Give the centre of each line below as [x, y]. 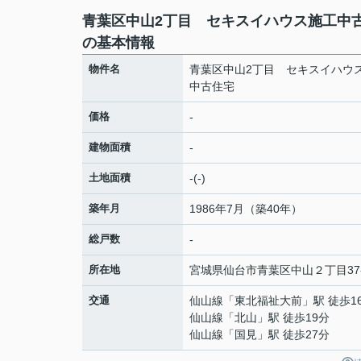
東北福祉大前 [268, 301]
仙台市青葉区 [257, 270]
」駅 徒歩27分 [293, 334]
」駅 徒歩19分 [293, 317]
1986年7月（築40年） [246, 209]
